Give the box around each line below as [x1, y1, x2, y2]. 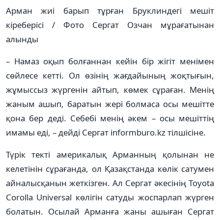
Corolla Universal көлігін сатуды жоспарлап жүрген [6, 191, 214, 203]
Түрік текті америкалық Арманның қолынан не [6, 148, 214, 160]
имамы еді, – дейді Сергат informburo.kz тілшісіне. [6, 126, 206, 138]
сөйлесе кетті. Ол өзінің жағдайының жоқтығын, [6, 69, 214, 81]
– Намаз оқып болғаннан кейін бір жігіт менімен [6, 55, 214, 67]
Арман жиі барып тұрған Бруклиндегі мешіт [6, 4, 214, 16]
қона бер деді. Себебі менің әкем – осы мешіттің [6, 112, 214, 124]
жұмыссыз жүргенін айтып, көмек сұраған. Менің [6, 83, 214, 95]
